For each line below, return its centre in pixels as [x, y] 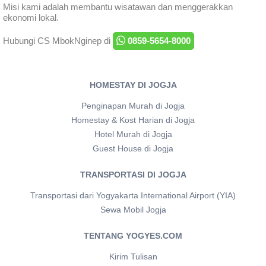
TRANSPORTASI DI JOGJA [133, 175]
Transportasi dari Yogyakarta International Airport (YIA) [133, 196]
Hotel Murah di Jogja [133, 135]
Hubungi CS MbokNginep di [58, 41]
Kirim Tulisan [133, 257]
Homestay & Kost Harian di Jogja [133, 121]
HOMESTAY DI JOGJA [133, 85]
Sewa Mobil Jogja [133, 210]
